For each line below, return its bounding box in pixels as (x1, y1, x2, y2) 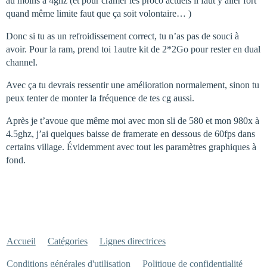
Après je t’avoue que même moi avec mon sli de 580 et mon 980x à (6, 115, 259, 126)
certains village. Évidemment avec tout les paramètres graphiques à (6, 141, 256, 152)
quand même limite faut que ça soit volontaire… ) (6, 8, 191, 18)
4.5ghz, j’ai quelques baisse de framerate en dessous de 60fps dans (6, 128, 255, 139)
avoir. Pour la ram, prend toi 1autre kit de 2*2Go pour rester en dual (6, 44, 260, 54)
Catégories (47, 235, 88, 246)
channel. (6, 57, 38, 67)
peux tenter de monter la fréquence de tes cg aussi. (6, 92, 194, 103)
